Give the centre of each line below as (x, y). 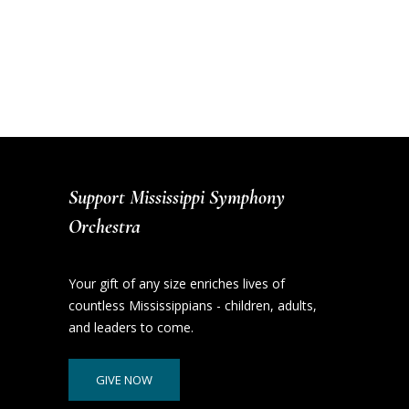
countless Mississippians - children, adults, (193, 306)
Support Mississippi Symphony (177, 198)
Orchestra (105, 227)
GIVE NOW (125, 380)
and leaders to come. (131, 328)
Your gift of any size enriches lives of (177, 284)
